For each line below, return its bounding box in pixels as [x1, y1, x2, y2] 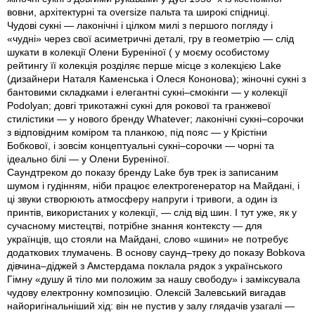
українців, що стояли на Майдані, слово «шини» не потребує [7, 233, 288, 245]
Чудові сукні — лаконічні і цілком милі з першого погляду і [7, 20, 273, 32]
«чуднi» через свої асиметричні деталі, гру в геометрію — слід [7, 33, 294, 45]
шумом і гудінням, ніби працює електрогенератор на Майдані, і [7, 180, 300, 192]
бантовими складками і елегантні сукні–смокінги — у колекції [7, 86, 288, 98]
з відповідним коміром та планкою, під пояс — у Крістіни [7, 127, 267, 139]
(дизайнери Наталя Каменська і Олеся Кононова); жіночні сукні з [7, 73, 306, 85]
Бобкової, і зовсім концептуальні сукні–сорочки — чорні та [7, 140, 274, 152]
